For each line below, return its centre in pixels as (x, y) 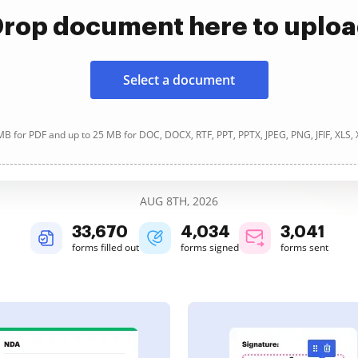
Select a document (179, 80)
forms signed (209, 247)
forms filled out (105, 247)
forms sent (304, 247)
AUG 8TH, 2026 (179, 201)
